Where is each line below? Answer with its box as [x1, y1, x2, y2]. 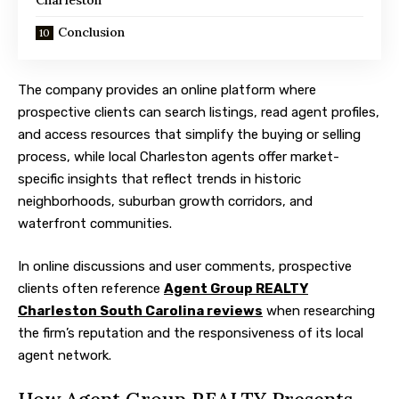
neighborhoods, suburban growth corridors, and [18, 193, 313, 210]
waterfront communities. [18, 216, 172, 232]
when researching [263, 302, 375, 319]
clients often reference [18, 280, 164, 297]
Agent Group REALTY [164, 280, 308, 297]
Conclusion [58, 23, 125, 40]
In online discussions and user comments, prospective [18, 257, 352, 274]
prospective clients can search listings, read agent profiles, [18, 104, 379, 121]
